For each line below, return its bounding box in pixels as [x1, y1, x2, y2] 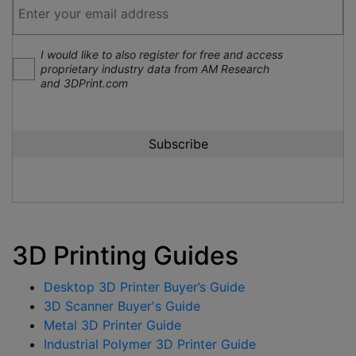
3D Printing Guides [12, 239, 238, 271]
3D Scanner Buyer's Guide [44, 297, 200, 314]
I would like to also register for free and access [41, 47, 283, 61]
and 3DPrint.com [41, 75, 128, 90]
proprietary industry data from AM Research [41, 61, 269, 75]
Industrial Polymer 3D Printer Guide [44, 335, 256, 352]
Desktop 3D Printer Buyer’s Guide [44, 278, 245, 295]
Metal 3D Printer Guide [44, 316, 181, 333]
